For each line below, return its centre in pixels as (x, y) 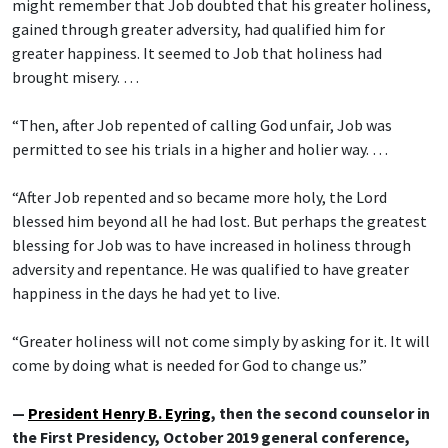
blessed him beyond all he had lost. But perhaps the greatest (219, 221)
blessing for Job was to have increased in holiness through (211, 245)
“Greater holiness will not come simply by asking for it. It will (221, 341)
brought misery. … (75, 77)
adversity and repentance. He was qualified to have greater (210, 269)
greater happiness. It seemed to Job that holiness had (197, 53)
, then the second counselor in (320, 413)
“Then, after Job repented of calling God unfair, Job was (202, 125)
